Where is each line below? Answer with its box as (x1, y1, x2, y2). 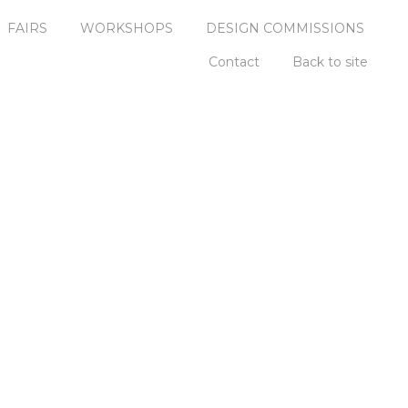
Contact (209, 53, 260, 70)
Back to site (292, 53, 368, 70)
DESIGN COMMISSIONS (206, 19, 364, 36)
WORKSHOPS (80, 19, 173, 36)
